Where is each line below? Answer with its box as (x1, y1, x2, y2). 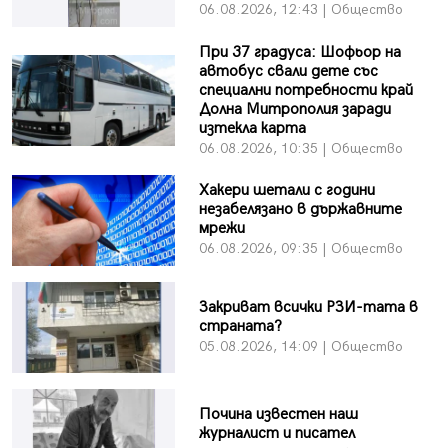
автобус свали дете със (198, 61, 378, 81)
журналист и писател (198, 424, 355, 444)
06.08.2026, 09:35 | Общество (198, 240, 403, 258)
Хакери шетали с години (198, 181, 375, 201)
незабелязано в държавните (198, 200, 402, 220)
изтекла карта (198, 118, 306, 138)
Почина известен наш (198, 405, 358, 425)
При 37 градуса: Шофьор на (198, 42, 401, 62)
